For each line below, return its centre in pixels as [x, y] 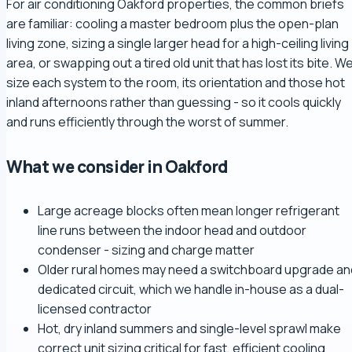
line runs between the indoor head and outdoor [172, 231]
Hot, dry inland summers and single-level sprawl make [189, 329]
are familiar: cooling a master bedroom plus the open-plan [172, 24]
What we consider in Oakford [117, 167]
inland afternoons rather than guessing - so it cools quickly [174, 103]
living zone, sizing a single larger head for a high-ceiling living [178, 44]
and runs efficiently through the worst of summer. [147, 122]
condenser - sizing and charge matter [146, 250]
